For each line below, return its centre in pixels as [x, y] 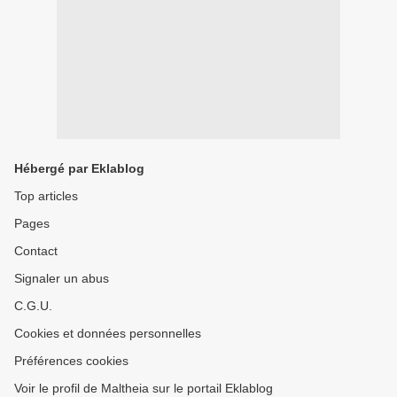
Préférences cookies [71, 361]
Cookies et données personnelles [108, 333]
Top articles [46, 196]
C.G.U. [33, 306]
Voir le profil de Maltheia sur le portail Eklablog [144, 388]
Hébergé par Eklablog [79, 168]
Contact [36, 251]
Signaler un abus [62, 278]
